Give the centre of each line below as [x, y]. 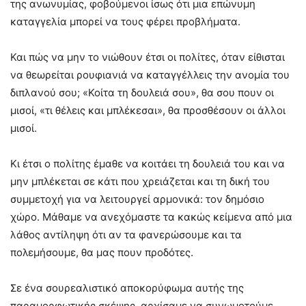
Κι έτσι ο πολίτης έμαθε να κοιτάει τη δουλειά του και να [148, 163]
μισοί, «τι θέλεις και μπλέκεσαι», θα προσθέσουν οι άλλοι [148, 110]
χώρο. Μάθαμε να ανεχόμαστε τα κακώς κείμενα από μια [151, 217]
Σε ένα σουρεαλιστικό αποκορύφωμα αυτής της [127, 288]
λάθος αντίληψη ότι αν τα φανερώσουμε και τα [126, 234]
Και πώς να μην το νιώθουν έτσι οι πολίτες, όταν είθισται [148, 57]
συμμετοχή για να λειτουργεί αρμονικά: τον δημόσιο [137, 199]
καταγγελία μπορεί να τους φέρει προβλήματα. [125, 21]
